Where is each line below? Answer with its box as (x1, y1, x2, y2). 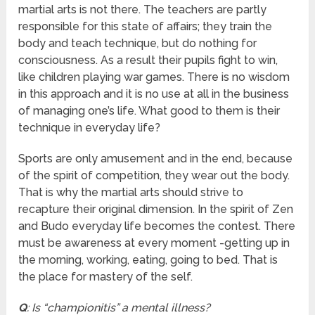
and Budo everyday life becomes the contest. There (18, 219, 296, 233)
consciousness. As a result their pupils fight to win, (18, 53, 278, 67)
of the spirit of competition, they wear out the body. (18, 169, 290, 183)
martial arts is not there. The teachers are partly (18, 3, 267, 17)
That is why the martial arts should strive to (18, 186, 244, 200)
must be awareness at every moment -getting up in (18, 236, 290, 250)
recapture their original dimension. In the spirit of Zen (18, 202, 294, 217)
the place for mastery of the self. (18, 270, 193, 284)
